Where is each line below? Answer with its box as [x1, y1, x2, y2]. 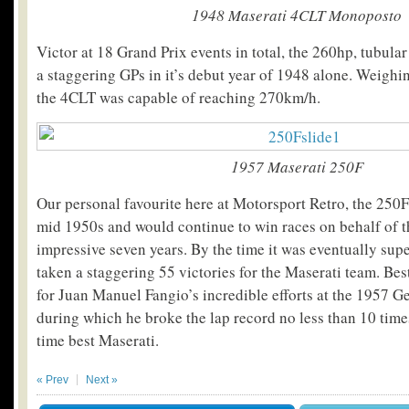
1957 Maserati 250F [230, 156, 363, 178]
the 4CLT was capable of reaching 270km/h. [37, 87, 320, 109]
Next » [86, 373, 118, 387]
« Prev [37, 373, 68, 387]
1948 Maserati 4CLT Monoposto [192, 5, 402, 26]
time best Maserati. [37, 330, 159, 351]
